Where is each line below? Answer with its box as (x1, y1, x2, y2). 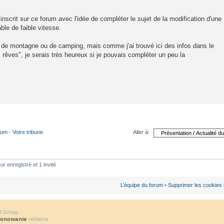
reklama (27, 215, 48, 222)
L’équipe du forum (120, 181, 163, 188)
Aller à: (133, 129, 149, 135)
